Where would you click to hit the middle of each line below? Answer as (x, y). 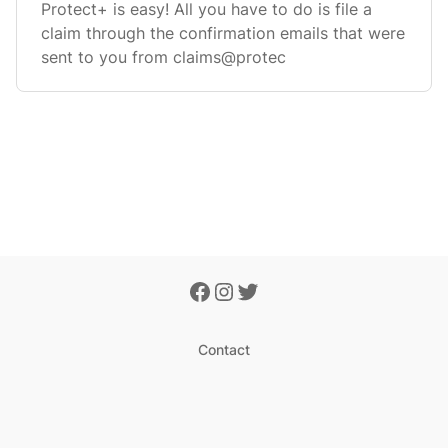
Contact (224, 349)
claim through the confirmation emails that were (223, 33)
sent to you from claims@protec (163, 57)
